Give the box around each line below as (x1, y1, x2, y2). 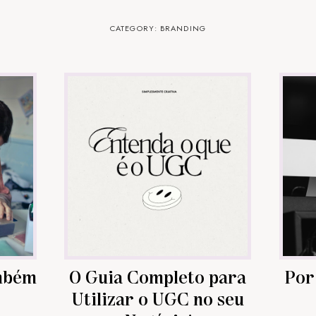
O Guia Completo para (69, 265, 247, 287)
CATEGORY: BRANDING (110, 23, 206, 34)
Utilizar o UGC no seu (71, 286, 244, 309)
